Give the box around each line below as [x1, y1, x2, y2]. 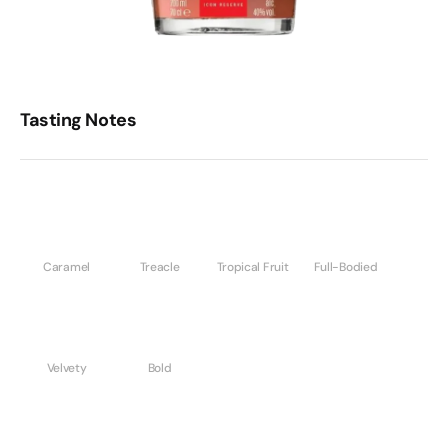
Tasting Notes [20, 108, 137, 132]
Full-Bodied [313, 259, 378, 275]
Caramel [43, 259, 90, 275]
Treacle [139, 259, 180, 275]
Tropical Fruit [216, 259, 289, 275]
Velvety [46, 360, 87, 376]
